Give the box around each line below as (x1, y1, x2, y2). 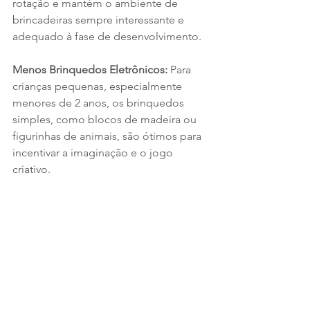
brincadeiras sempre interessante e (12, 13, 187, 27)
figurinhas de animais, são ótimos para (12, 129, 204, 143)
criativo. (12, 163, 51, 176)
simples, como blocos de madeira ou (12, 113, 199, 127)
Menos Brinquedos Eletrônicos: (12, 63, 170, 77)
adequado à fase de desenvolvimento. (12, 30, 201, 44)
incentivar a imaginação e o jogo (12, 146, 176, 160)
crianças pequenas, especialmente (12, 80, 185, 93)
